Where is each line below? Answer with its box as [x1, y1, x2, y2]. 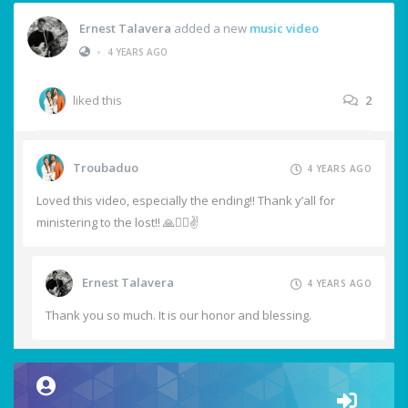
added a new [171, 19, 250, 36]
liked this [73, 92, 122, 109]
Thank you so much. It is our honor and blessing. [46, 306, 311, 323]
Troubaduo [73, 158, 138, 176]
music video [250, 19, 319, 36]
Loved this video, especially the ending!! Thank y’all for [36, 191, 335, 209]
